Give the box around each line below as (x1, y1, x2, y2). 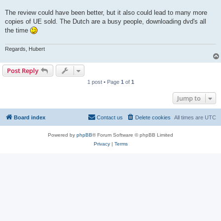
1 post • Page (87, 78, 121, 85)
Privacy (93, 141, 110, 147)
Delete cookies (135, 114, 171, 120)
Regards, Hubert (5, 45, 45, 52)
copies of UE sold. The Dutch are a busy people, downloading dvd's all (5, 18, 206, 26)
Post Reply (7, 66, 38, 75)
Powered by (48, 132, 76, 138)
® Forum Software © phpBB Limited (92, 132, 173, 138)
